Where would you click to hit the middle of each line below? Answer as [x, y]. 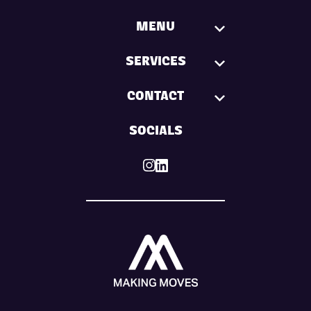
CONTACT [155, 98]
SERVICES [155, 64]
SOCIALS [155, 133]
